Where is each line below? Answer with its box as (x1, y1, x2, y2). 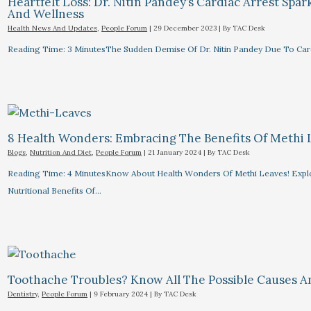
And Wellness (8, 6, 85, 22)
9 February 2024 (94, 289, 151, 299)
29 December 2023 (153, 24, 219, 33)
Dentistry (8, 289, 38, 299)
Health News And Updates (8, 24, 98, 33)
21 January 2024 (148, 148, 204, 158)
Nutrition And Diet (30, 148, 92, 158)
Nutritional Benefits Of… (8, 185, 102, 196)
